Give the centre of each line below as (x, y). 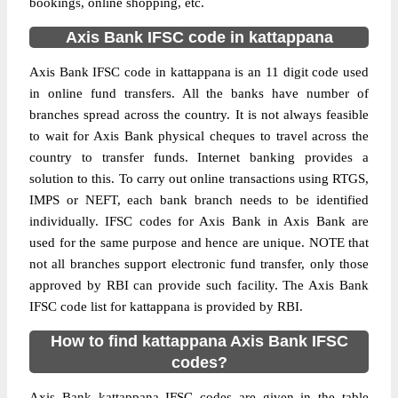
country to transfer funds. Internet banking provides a (199, 157)
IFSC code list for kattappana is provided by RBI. (166, 306)
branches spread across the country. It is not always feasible (199, 115)
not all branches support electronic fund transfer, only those (199, 264)
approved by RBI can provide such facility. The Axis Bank (199, 285)
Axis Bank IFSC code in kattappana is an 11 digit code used (199, 72)
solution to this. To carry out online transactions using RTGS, (199, 179)
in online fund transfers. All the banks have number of (199, 93)
